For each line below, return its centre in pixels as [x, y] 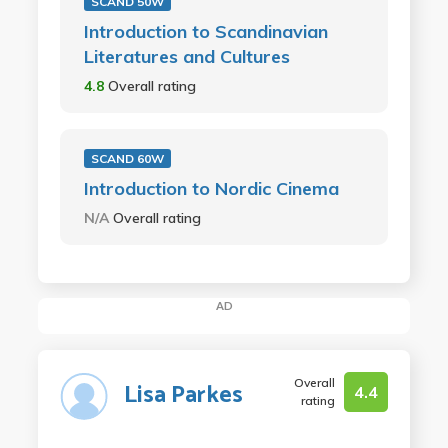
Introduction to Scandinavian [205, 31]
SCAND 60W [127, 158]
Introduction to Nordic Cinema [211, 188]
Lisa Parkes [183, 395]
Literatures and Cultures [186, 56]
